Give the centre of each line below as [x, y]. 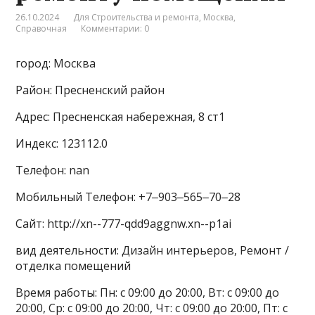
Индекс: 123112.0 [62, 143]
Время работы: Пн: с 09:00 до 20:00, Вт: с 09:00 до [148, 292]
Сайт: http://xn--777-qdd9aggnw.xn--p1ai [124, 223]
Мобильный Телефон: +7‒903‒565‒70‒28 [128, 197]
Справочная [41, 28]
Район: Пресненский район [90, 90]
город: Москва [56, 63]
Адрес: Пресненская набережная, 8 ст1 [121, 116]
